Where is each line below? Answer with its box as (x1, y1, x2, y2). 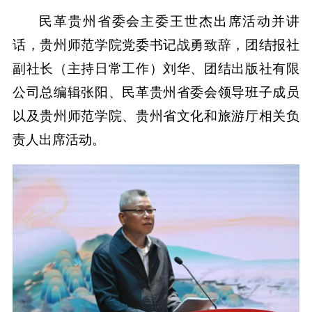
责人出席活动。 (12, 132, 105, 148)
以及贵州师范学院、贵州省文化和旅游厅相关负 (12, 109, 300, 124)
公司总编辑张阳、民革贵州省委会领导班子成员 (12, 85, 300, 100)
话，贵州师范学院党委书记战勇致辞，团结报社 (12, 38, 300, 53)
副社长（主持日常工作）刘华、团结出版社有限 (12, 61, 300, 77)
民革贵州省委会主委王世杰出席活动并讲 (39, 14, 300, 29)
